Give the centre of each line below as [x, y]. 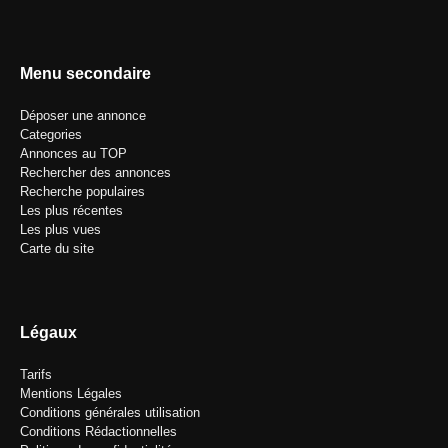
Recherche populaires [82, 191]
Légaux [48, 332]
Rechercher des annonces [95, 172]
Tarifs [36, 374]
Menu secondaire [85, 73]
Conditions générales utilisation [110, 412]
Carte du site [57, 248]
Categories [51, 134]
